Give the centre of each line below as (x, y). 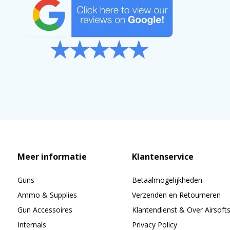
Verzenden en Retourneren (176, 195)
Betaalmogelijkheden (167, 180)
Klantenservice (162, 156)
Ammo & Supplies (47, 195)
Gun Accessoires (45, 209)
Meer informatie (52, 156)
